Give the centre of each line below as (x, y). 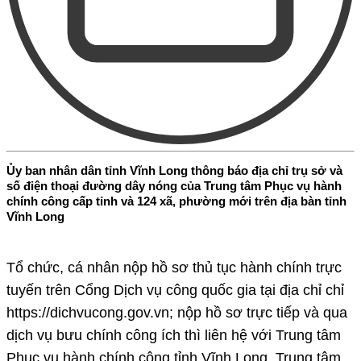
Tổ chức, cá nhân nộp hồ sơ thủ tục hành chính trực (174, 268)
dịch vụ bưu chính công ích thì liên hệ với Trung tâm (174, 336)
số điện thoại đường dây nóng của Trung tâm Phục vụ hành (174, 185)
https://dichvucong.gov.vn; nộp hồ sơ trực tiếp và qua (177, 313)
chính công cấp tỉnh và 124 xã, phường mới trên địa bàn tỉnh (176, 201)
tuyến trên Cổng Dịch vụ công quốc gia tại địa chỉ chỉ (175, 290)
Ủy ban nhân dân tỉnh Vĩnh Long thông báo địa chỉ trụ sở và (174, 170)
